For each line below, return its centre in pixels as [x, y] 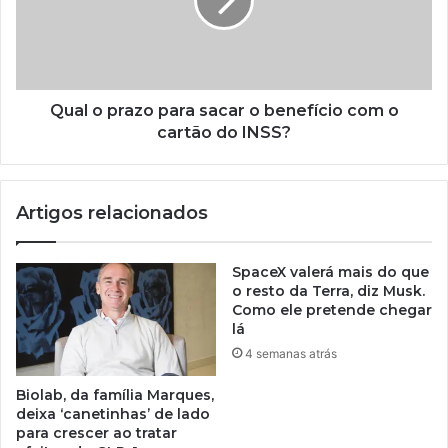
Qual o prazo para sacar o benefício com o [224, 110]
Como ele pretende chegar [332, 309]
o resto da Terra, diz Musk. [328, 290]
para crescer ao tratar [96, 432]
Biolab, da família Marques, [115, 394]
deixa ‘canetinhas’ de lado [113, 413]
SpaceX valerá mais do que [330, 271]
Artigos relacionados [112, 212]
